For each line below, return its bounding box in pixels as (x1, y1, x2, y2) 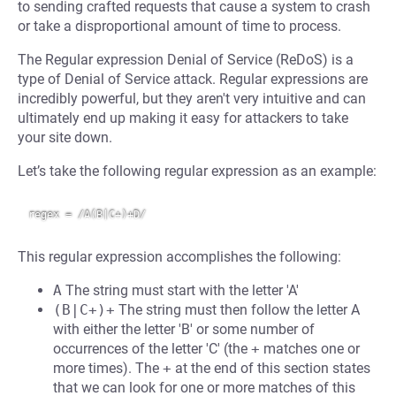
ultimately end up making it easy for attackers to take (18, 110, 348, 126)
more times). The (53, 360, 163, 377)
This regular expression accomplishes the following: (18, 248, 341, 265)
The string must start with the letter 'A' (62, 282, 299, 299)
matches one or (260, 340, 360, 357)
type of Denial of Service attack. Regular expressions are (18, 71, 368, 88)
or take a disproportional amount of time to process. (18, 18, 341, 34)
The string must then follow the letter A (115, 301, 360, 318)
